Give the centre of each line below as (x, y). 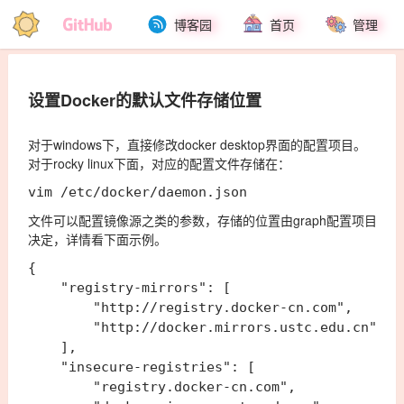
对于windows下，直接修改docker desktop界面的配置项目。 (197, 144)
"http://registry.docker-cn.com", (190, 307)
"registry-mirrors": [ (129, 287)
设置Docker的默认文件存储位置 (144, 100)
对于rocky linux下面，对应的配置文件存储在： (159, 163)
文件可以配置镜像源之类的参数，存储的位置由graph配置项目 (202, 220)
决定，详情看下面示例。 (97, 239)
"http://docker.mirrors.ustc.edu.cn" (202, 327)
